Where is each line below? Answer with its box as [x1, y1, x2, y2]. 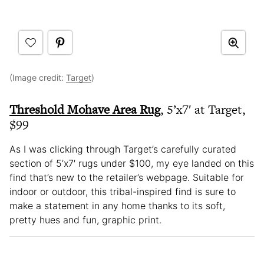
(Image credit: [9, 72, 66, 83]
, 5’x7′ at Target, [160, 101, 246, 118]
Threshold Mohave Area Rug [9, 101, 160, 118]
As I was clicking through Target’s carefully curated [9, 143, 236, 156]
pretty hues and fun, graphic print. [9, 214, 161, 226]
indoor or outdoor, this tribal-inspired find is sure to [9, 186, 236, 198]
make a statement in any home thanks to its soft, [9, 200, 225, 212]
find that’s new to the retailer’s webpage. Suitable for [9, 171, 244, 184]
